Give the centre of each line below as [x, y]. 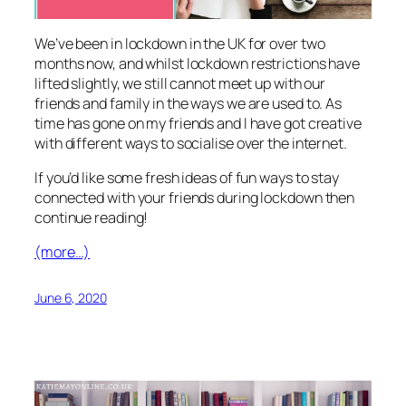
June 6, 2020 [71, 298]
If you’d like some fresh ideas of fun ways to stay [187, 178]
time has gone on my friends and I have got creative [198, 123]
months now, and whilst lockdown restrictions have [198, 63]
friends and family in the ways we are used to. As [188, 103]
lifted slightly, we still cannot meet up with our [180, 83]
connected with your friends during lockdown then [195, 198]
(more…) [63, 252]
